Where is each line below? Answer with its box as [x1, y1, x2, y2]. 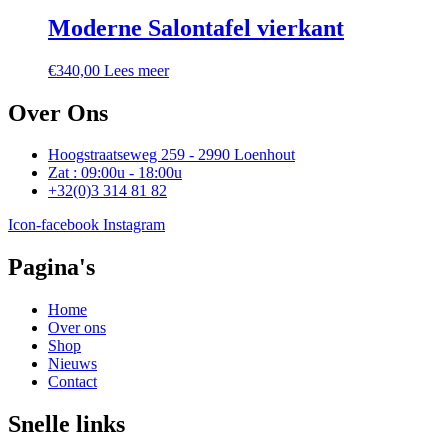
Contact [48, 373, 97, 391]
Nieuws [48, 355, 97, 373]
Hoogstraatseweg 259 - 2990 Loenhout [48, 146, 295, 164]
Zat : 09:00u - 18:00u [48, 164, 182, 182]
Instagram [103, 216, 165, 234]
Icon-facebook [8, 216, 99, 234]
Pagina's [8, 254, 95, 281]
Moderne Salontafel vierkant [48, 14, 344, 41]
